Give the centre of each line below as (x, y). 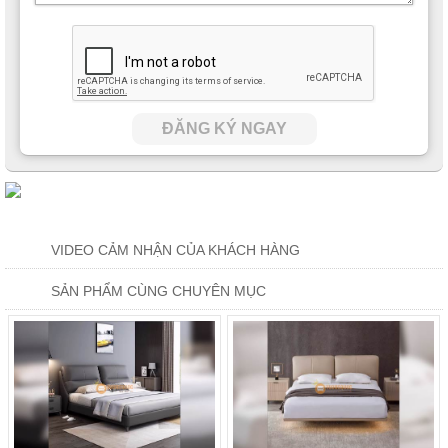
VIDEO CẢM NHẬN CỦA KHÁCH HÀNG (175, 250)
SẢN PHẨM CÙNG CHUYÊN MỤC (158, 291)
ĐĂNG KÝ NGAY (224, 129)
